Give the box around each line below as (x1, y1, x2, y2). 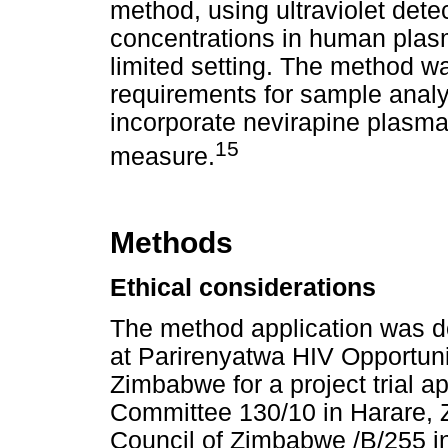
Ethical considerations (110, 273, 376, 301)
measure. (110, 143, 215, 171)
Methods (110, 226, 233, 260)
